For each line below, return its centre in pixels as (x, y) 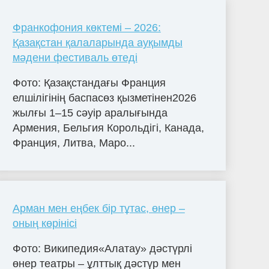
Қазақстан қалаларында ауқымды (97, 43)
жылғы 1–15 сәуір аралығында (90, 113)
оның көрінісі (44, 223)
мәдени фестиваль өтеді (75, 58)
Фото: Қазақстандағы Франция (89, 83)
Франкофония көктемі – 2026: (86, 28)
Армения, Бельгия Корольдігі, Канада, (108, 128)
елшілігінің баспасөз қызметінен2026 (104, 98)
